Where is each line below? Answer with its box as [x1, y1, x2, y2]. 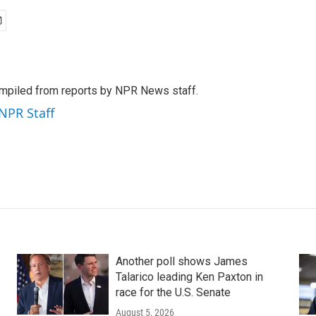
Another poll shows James [115, 255, 248, 269]
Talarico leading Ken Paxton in [115, 270, 263, 284]
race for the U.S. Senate [115, 286, 231, 300]
